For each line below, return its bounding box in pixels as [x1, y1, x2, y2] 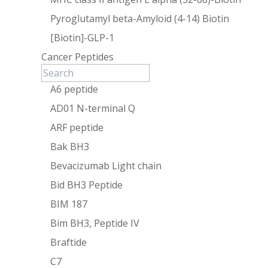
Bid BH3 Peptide [50, 178, 123, 191]
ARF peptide [50, 120, 104, 134]
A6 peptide [50, 82, 99, 96]
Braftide [50, 235, 87, 249]
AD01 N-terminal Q [50, 101, 136, 115]
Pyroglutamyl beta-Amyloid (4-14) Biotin [50, 11, 230, 25]
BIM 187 [50, 197, 88, 211]
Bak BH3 [50, 139, 90, 153]
